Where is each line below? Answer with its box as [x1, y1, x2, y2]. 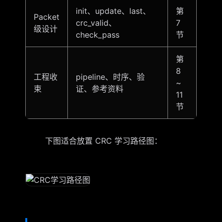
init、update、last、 [75, 6, 151, 16]
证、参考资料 [75, 84, 123, 94]
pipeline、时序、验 [75, 72, 145, 82]
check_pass [75, 30, 119, 40]
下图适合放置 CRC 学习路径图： [25, 136, 162, 146]
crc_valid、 [75, 18, 116, 28]
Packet [33, 12, 59, 22]
